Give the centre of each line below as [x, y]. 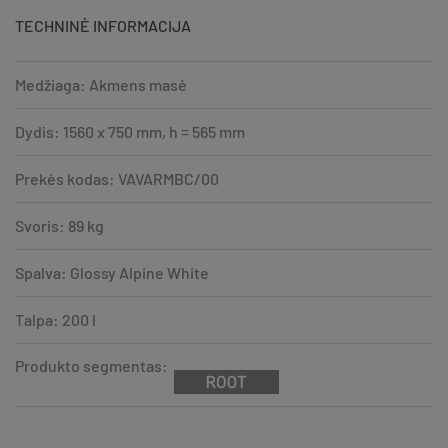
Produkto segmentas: [91, 365]
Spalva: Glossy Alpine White [112, 272]
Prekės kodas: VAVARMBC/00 [117, 178]
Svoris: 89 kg [59, 225]
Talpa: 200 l [55, 319]
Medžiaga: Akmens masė [101, 84]
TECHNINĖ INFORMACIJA [103, 25]
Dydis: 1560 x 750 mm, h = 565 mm [130, 131]
